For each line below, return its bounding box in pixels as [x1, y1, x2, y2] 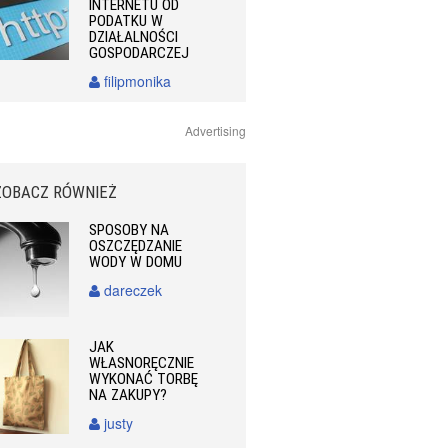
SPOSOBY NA [89, 220, 170, 239]
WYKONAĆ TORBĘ [89, 370, 199, 389]
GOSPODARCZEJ [89, 43, 190, 62]
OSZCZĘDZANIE [89, 236, 183, 255]
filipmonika [100, 70, 172, 91]
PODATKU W [89, 11, 164, 30]
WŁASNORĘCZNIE [89, 354, 195, 373]
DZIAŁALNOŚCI [89, 27, 179, 46]
